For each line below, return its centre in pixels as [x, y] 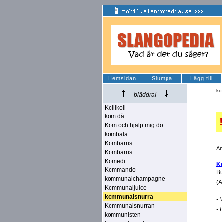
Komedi [115, 161]
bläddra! [145, 95]
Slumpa [162, 78]
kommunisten [123, 215]
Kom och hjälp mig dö [134, 125]
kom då [114, 116]
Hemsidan [122, 78]
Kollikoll [115, 108]
